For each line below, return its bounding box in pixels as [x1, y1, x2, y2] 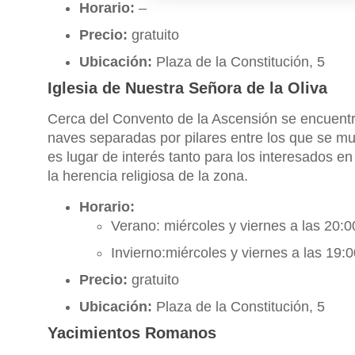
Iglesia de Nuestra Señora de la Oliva [48, 78, 327, 97]
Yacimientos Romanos [48, 323, 216, 342]
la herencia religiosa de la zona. [48, 167, 248, 184]
